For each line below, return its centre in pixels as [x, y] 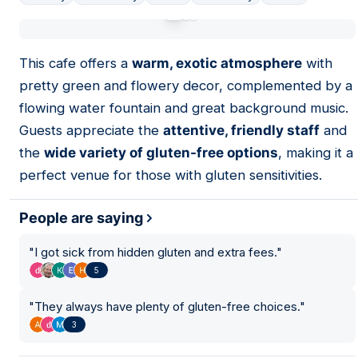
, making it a [316, 153]
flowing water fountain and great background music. [184, 108]
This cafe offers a [76, 63]
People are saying [81, 218]
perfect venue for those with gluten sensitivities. [171, 175]
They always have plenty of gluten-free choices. [167, 306]
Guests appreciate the [91, 130]
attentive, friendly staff [241, 130]
